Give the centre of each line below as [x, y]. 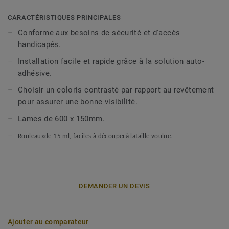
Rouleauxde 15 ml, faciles [55, 136]
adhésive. [35, 73]
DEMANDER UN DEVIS [114, 186]
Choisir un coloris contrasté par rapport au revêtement [116, 90]
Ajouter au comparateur [48, 222]
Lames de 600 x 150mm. [61, 119]
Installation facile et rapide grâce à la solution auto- [111, 61]
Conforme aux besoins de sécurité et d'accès [99, 33]
